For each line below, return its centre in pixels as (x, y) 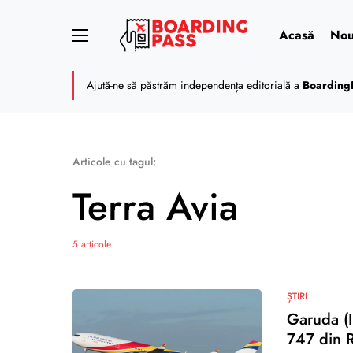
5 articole (92, 244)
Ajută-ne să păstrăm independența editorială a (195, 85)
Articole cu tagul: (114, 162)
